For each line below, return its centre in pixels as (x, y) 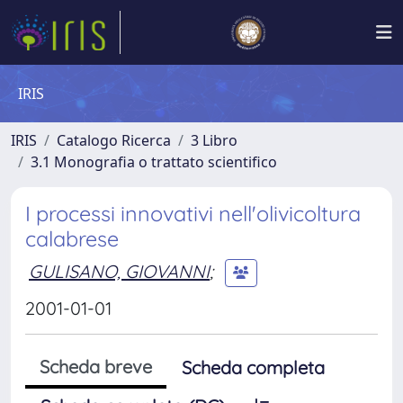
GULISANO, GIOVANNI (119, 271)
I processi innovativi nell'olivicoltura (193, 214)
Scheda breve (96, 367)
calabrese (72, 239)
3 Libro (214, 140)
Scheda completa (253, 367)
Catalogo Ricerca (114, 140)
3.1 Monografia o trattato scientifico (154, 162)
